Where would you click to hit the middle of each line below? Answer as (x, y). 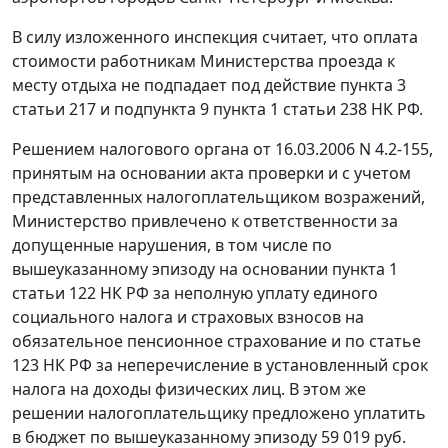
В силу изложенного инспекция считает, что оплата (215, 37)
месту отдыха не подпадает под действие (176, 85)
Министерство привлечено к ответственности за (205, 221)
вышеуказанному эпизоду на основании (172, 269)
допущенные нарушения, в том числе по (172, 245)
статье (395, 341)
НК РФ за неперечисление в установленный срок (233, 365)
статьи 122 (54, 293)
